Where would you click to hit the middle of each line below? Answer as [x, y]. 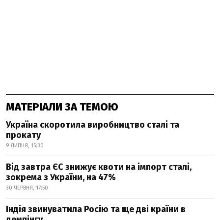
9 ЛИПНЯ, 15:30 [25, 145]
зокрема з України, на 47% [61, 177]
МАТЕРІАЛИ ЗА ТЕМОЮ [62, 107]
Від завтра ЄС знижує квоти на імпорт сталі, [99, 167]
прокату [23, 135]
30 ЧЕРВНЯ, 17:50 [27, 188]
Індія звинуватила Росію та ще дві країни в [96, 209]
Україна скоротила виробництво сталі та [93, 124]
